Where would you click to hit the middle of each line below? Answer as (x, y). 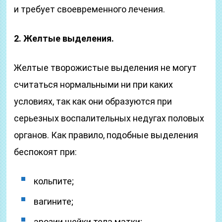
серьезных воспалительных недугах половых (109, 118)
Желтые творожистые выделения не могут (106, 68)
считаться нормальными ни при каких (94, 84)
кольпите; (54, 181)
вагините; (54, 201)
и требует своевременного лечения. (90, 9)
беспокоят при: (46, 152)
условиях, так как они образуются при (93, 101)
